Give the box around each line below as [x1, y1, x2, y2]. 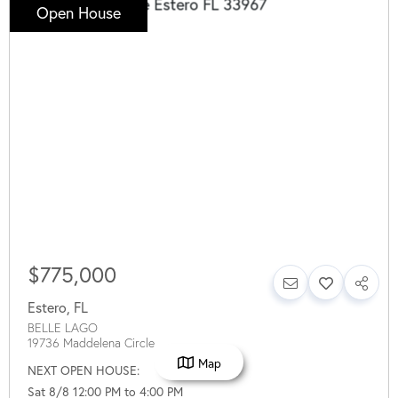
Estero [28, 298, 67, 317]
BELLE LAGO [28, 320, 98, 337]
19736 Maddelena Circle [28, 335, 155, 352]
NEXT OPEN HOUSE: [28, 362, 139, 379]
